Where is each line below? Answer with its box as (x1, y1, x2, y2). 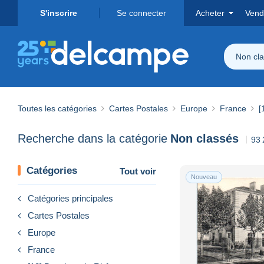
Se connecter (117, 8, 166, 18)
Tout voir (120, 166, 156, 176)
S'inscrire (39, 8, 77, 18)
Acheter (196, 8, 225, 18)
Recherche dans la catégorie (18, 132, 167, 146)
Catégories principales (28, 193, 113, 203)
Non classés (170, 132, 239, 146)
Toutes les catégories (18, 103, 97, 113)
